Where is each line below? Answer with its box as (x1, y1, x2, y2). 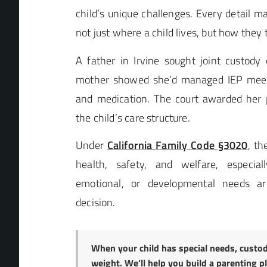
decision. (76, 194, 116, 211)
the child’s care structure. (76, 109, 190, 126)
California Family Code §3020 (107, 137, 248, 154)
